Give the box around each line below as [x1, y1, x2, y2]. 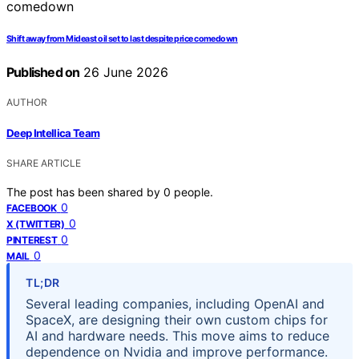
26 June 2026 [79, 64, 169, 81]
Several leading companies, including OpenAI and [26, 295, 325, 312]
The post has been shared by [6, 184, 163, 199]
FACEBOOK [6, 201, 57, 214]
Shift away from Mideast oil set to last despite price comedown [6, 34, 238, 45]
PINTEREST [6, 233, 58, 246]
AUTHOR [6, 96, 47, 109]
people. [174, 184, 213, 199]
